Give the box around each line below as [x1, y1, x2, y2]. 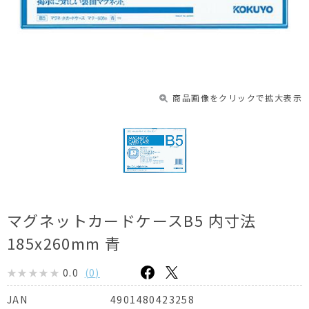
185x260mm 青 [7, 232, 121, 254]
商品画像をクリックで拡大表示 [172, 92, 302, 103]
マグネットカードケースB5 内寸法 [7, 209, 257, 231]
